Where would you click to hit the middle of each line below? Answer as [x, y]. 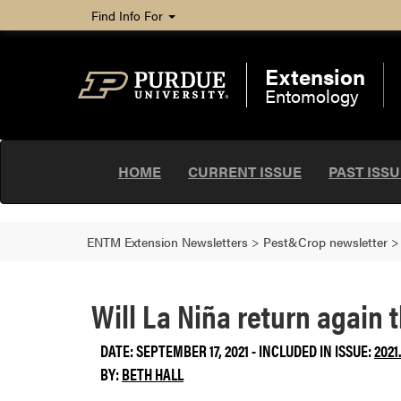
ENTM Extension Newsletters [167, 242]
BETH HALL [153, 374]
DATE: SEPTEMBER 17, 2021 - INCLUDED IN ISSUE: [237, 350]
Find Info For [129, 15]
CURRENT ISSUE [245, 171]
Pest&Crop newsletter [325, 242]
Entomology [311, 95]
